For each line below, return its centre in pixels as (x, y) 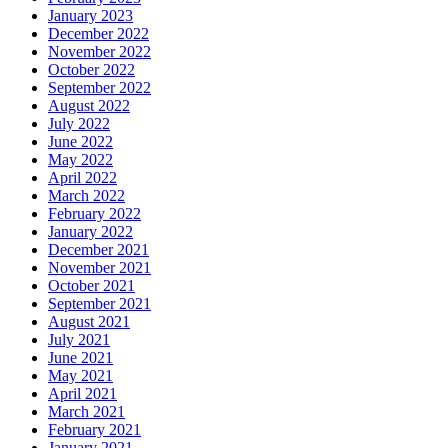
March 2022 (86, 195)
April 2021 (82, 393)
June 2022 (80, 141)
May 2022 (80, 159)
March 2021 (86, 411)
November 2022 (99, 51)
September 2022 (99, 87)
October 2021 (91, 285)
